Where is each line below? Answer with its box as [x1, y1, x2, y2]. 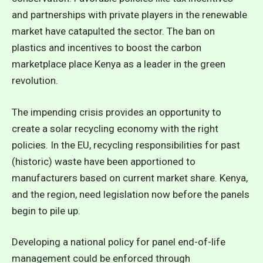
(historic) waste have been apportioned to [12, 155, 195, 167]
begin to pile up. [12, 204, 80, 217]
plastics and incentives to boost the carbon [12, 42, 201, 53]
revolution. [12, 75, 58, 86]
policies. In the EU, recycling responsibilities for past [12, 139, 240, 151]
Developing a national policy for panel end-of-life [12, 236, 225, 248]
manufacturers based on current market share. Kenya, [12, 171, 248, 184]
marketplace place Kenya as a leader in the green [12, 58, 225, 70]
